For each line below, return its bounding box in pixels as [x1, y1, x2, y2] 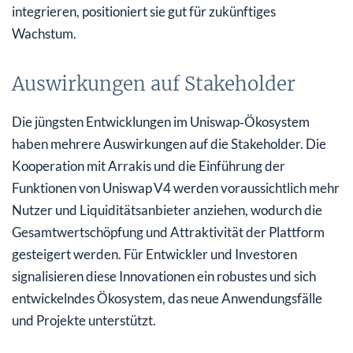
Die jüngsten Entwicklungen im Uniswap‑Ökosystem [12, 113, 310, 130]
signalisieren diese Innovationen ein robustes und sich [12, 267, 316, 284]
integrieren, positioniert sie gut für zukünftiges [12, 2, 276, 20]
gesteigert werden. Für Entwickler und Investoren [12, 245, 297, 262]
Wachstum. [12, 24, 76, 42]
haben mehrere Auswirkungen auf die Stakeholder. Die [12, 135, 326, 152]
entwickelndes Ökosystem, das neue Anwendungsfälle [12, 289, 322, 307]
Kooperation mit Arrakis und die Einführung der [12, 157, 285, 174]
